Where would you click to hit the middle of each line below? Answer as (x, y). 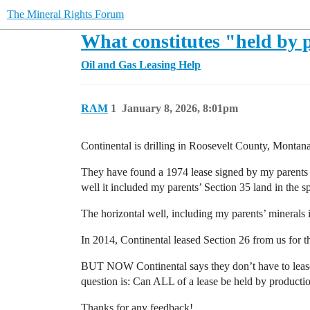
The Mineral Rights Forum (65, 14)
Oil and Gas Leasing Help (141, 65)
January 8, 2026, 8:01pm (180, 108)
